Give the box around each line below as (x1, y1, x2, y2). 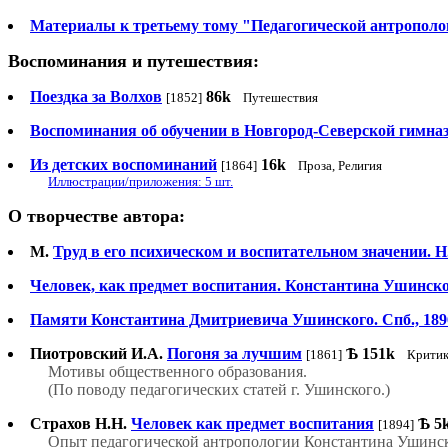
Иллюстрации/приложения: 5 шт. (48, 174, 233, 190)
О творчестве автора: (8, 206, 185, 227)
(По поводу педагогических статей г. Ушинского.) (48, 381, 390, 399)
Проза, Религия (298, 158, 382, 174)
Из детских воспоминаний (30, 156, 217, 174)
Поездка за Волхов (30, 88, 162, 106)
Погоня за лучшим (167, 345, 302, 363)
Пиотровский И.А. (30, 345, 163, 363)
